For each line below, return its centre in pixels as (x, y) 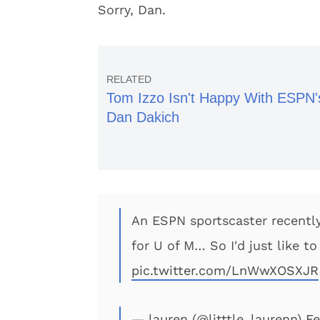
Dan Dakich (143, 117)
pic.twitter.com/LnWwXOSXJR (225, 270)
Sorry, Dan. (132, 10)
